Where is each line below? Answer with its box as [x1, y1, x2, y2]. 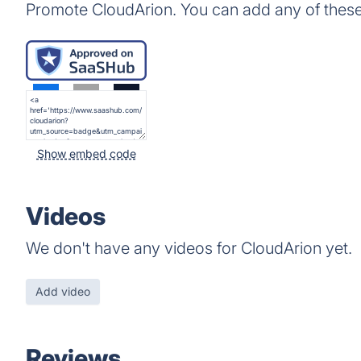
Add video [35, 284, 90, 298]
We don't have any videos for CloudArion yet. [26, 239, 352, 258]
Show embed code [36, 147, 136, 160]
